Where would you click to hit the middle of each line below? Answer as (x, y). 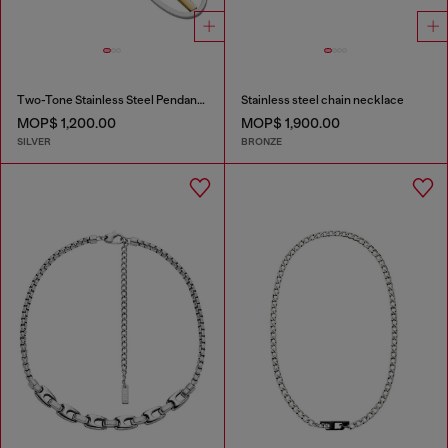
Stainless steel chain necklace (322, 100)
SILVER (34, 141)
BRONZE (261, 141)
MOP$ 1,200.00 (66, 123)
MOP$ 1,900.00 (290, 123)
